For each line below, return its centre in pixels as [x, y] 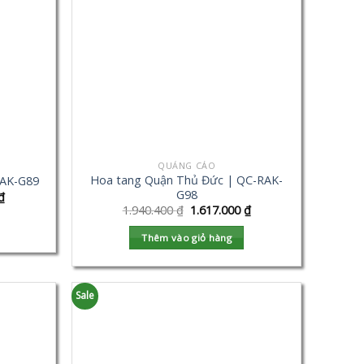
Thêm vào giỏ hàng [187, 237]
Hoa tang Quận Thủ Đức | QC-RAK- [187, 180]
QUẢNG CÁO [187, 165]
